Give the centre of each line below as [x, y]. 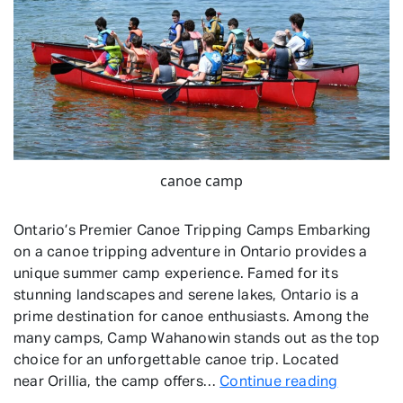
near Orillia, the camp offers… [117, 382]
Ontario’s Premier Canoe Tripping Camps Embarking [193, 231]
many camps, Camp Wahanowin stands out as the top [197, 339]
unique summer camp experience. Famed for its [176, 274]
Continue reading [279, 382]
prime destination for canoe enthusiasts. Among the [192, 317]
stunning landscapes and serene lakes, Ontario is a [187, 296]
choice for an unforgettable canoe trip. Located [177, 360]
